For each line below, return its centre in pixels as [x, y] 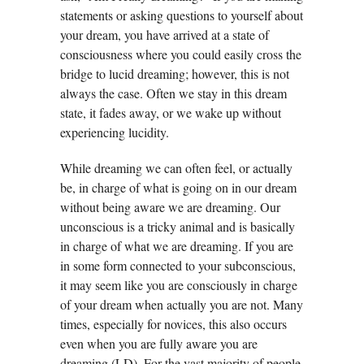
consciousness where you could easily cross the [181, 54]
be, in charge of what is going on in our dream [178, 188]
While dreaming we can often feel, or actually [176, 168]
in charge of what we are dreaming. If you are [177, 246]
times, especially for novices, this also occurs [173, 324]
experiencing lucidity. [115, 132]
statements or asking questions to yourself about [182, 15]
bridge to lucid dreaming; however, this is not [175, 74]
